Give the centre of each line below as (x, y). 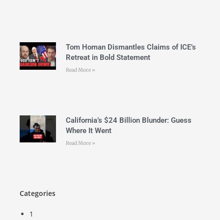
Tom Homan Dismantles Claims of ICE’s (131, 47)
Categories (38, 193)
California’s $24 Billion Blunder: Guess (128, 121)
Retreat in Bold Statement (108, 58)
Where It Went (88, 131)
